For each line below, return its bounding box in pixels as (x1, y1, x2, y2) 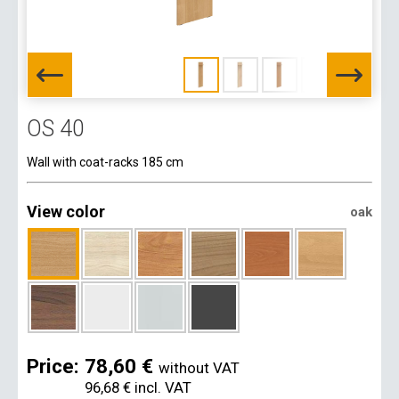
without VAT (159, 358, 240, 377)
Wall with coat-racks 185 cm (27, 155, 183, 169)
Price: (27, 354, 85, 378)
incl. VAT (131, 378, 191, 396)
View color (27, 202, 105, 221)
